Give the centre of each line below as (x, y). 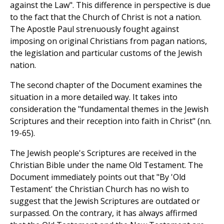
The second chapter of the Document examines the (106, 85)
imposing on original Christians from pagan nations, (108, 41)
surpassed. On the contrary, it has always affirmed (103, 213)
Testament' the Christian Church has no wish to (99, 189)
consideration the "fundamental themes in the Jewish (109, 109)
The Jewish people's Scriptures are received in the (103, 153)
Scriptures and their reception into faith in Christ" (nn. (111, 121)
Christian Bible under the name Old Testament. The (106, 165)
